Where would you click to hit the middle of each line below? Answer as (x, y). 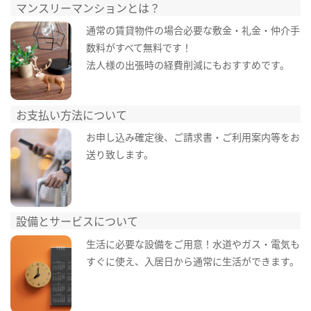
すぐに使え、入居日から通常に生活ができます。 (192, 261)
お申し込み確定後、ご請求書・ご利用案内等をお (193, 137)
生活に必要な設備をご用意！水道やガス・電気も (193, 243)
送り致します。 (119, 154)
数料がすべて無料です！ (138, 48)
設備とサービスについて (77, 221)
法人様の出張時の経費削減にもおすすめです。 (187, 65)
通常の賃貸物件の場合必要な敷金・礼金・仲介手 (193, 30)
